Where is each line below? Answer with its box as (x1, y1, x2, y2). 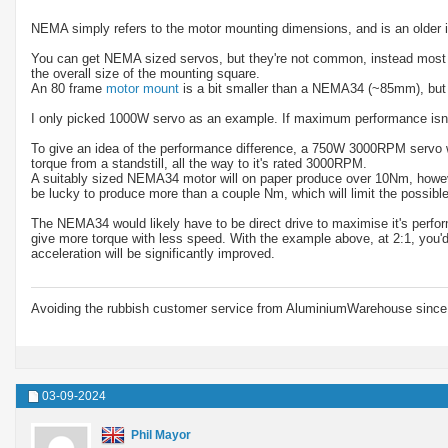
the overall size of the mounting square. (31, 65, 260, 81)
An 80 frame (31, 80, 106, 96)
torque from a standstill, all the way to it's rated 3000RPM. (31, 155, 367, 171)
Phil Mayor (131, 427, 191, 442)
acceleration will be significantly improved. (31, 245, 275, 261)
